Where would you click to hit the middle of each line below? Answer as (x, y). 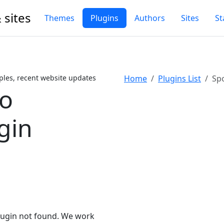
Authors (150, 18)
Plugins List (179, 78)
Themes (59, 18)
